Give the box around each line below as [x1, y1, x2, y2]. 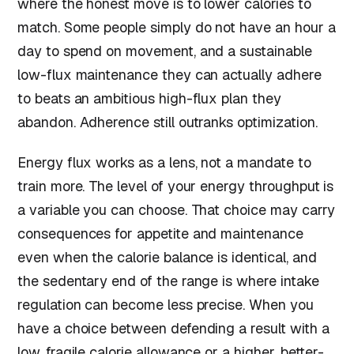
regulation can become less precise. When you [17, 296, 314, 314]
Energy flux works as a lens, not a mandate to [17, 153, 311, 172]
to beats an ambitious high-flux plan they [17, 88, 281, 107]
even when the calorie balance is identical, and [17, 248, 317, 267]
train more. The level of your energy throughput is [17, 177, 334, 196]
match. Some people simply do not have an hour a [17, 17, 336, 36]
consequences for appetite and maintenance [17, 224, 303, 243]
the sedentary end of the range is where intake [17, 272, 319, 291]
